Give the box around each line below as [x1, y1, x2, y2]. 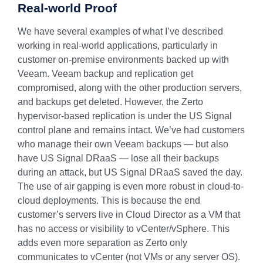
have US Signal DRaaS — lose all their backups [18, 153, 219, 163]
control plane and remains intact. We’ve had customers [18, 125, 245, 135]
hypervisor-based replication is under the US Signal [18, 111, 232, 121]
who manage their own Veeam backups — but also [18, 139, 228, 149]
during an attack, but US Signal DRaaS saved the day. [18, 167, 242, 177]
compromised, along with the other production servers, [18, 83, 242, 93]
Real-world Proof [18, 1, 117, 15]
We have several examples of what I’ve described [18, 26, 223, 36]
